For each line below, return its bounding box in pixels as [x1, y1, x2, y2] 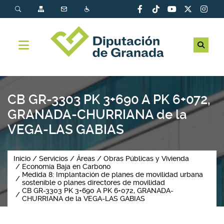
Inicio [13, 154, 30, 162]
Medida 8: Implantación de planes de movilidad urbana [22, 170, 203, 178]
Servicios [39, 154, 68, 162]
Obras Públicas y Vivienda [103, 154, 189, 162]
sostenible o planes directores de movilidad [22, 178, 165, 186]
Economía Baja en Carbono [22, 162, 110, 170]
